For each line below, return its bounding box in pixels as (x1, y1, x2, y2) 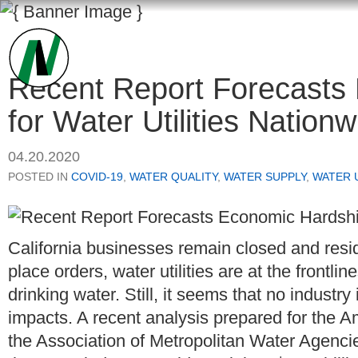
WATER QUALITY (129, 170, 217, 184)
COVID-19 (71, 170, 123, 184)
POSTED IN (8, 170, 71, 184)
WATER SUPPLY (224, 170, 306, 184)
